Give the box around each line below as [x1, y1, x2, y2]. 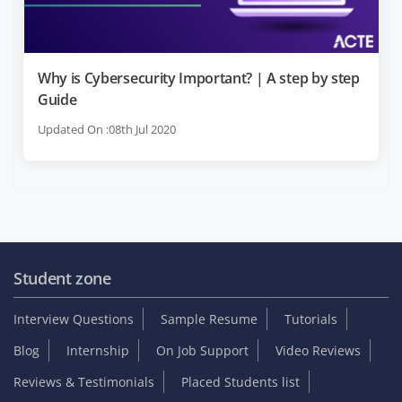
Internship [66, 341, 129, 359]
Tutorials [284, 310, 337, 328]
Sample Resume [161, 310, 258, 328]
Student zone [13, 267, 111, 289]
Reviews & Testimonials [13, 372, 154, 390]
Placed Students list [181, 372, 300, 390]
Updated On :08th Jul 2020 [38, 120, 176, 137]
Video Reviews [275, 341, 361, 359]
